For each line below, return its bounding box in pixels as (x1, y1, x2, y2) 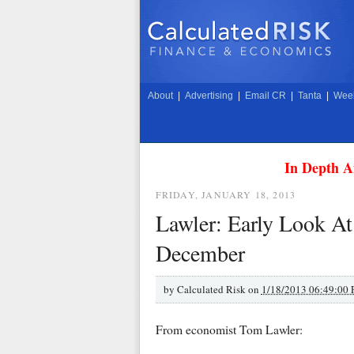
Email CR (244, 90, 286, 101)
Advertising (184, 90, 233, 101)
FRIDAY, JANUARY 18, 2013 (155, 188, 296, 201)
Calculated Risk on (176, 281, 262, 296)
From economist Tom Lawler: (155, 322, 303, 338)
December (155, 237, 245, 268)
